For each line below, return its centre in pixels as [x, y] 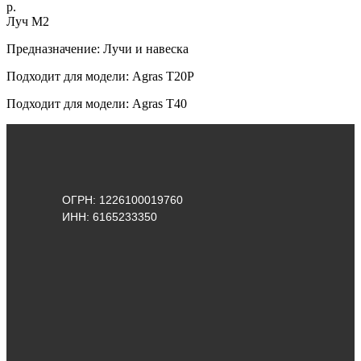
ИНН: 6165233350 [110, 217]
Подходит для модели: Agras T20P [100, 76]
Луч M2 [28, 21]
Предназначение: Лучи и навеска [98, 48]
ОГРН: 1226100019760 [122, 200]
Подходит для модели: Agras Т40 [97, 103]
